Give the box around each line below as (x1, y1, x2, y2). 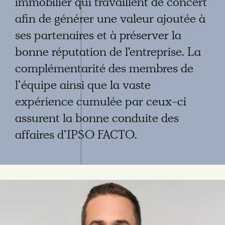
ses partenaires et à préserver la (15, 31, 181, 43)
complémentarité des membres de (15, 64, 193, 76)
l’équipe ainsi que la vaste (15, 80, 151, 92)
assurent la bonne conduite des (15, 114, 179, 126)
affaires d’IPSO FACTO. (15, 130, 137, 142)
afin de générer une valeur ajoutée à (15, 14, 205, 26)
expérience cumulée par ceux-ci (15, 97, 186, 109)
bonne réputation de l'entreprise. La (15, 47, 201, 59)
